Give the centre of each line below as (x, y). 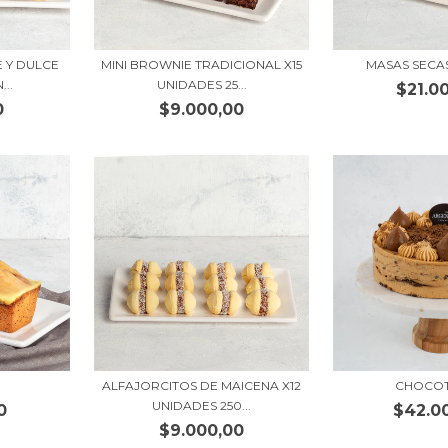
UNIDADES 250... (202, 405)
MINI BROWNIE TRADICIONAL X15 (202, 64)
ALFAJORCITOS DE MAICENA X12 (202, 385)
